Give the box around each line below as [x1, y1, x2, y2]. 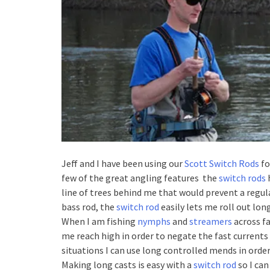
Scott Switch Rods [184, 157, 259, 169]
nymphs [137, 215, 171, 227]
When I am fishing [61, 215, 137, 227]
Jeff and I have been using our [61, 157, 184, 169]
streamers [189, 215, 232, 227]
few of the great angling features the [61, 171, 219, 184]
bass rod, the [61, 200, 116, 213]
